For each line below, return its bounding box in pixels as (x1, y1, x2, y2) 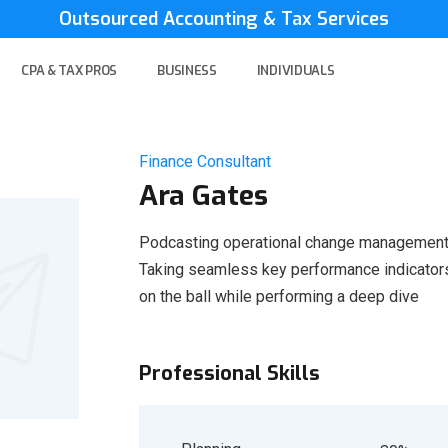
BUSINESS (157, 62, 217, 79)
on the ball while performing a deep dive (139, 287, 419, 306)
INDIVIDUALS (256, 62, 335, 79)
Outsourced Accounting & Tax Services (59, 7, 389, 31)
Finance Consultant (139, 152, 271, 171)
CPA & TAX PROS (21, 62, 118, 79)
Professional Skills (139, 360, 320, 387)
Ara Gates (139, 177, 268, 214)
